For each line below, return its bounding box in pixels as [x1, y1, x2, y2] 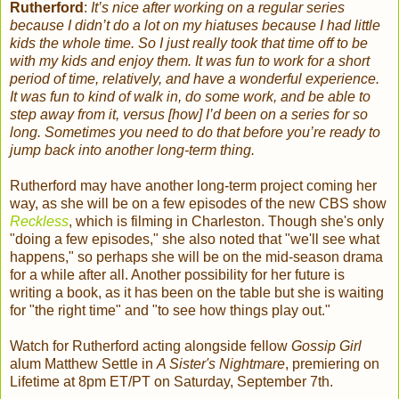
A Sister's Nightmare [157, 356, 285, 372]
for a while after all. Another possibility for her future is [10, 267, 345, 283]
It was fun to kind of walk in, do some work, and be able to [10, 89, 370, 105]
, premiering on [285, 356, 379, 372]
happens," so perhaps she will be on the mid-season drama [10, 249, 383, 265]
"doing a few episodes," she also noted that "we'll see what [10, 232, 379, 248]
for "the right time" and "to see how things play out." [10, 303, 334, 319]
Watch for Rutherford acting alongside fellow [10, 338, 291, 354]
